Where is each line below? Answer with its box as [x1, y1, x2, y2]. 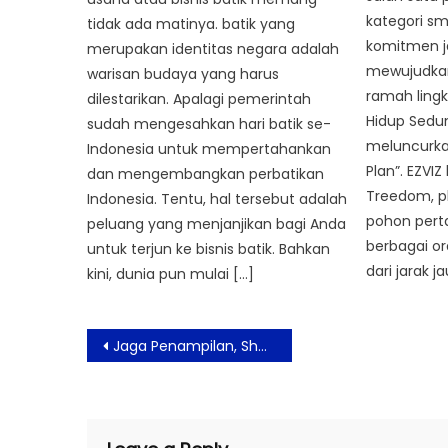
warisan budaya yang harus [87, 64, 280, 85]
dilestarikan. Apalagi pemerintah [87, 89, 312, 110]
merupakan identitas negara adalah [87, 39, 340, 60]
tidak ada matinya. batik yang [87, 14, 296, 35]
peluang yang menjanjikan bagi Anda [87, 214, 347, 235]
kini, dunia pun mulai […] [87, 264, 255, 285]
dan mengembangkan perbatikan [87, 164, 325, 185]
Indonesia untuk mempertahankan [87, 139, 332, 160]
